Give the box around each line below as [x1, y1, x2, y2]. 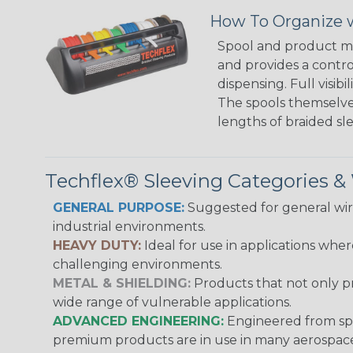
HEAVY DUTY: [53, 237, 141, 253]
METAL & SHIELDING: [53, 275, 191, 291]
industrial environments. [53, 218, 206, 234]
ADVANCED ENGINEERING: [53, 313, 224, 329]
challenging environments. [53, 256, 222, 272]
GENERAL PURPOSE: [53, 199, 184, 215]
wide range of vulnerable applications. [53, 294, 292, 310]
